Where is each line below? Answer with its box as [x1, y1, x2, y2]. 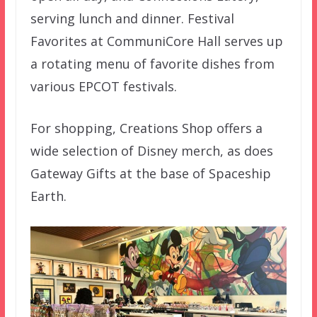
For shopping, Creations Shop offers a [30, 120, 263, 137]
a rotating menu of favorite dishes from [30, 55, 275, 73]
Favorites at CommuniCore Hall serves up [30, 33, 283, 50]
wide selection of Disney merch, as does [30, 142, 273, 160]
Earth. [30, 188, 67, 205]
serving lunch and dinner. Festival [30, 10, 234, 28]
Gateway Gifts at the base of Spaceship [30, 165, 271, 183]
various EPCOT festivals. [30, 78, 177, 96]
